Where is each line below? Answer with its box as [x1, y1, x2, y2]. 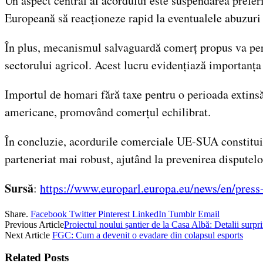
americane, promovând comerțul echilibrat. [5, 103, 211, 120]
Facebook [31, 208, 67, 219]
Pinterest [98, 208, 130, 219]
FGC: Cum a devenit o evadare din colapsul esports [52, 230, 243, 240]
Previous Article [5, 219, 64, 230]
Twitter [69, 208, 96, 219]
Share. [5, 208, 28, 219]
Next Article [5, 230, 52, 240]
